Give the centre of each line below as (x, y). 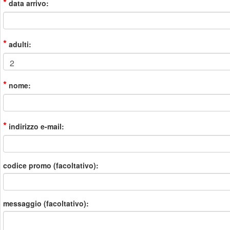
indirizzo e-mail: (35, 126)
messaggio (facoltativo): (46, 203)
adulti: (19, 44)
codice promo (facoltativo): (51, 165)
